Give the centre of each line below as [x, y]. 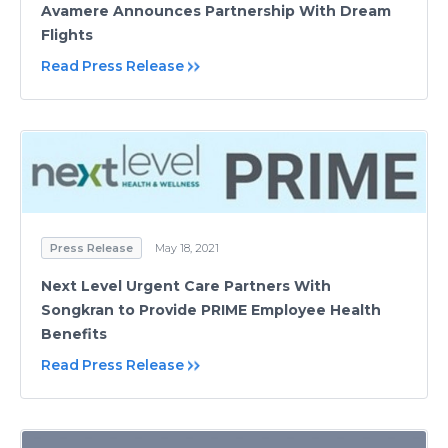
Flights [67, 35]
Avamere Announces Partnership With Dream [216, 11]
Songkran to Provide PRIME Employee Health [211, 310]
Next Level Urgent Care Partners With [186, 286]
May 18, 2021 [187, 248]
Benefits [74, 334]
